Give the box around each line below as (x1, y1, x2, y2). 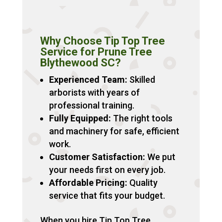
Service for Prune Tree (40, 46, 152, 58)
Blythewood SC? (40, 56, 121, 69)
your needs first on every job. (49, 165, 166, 175)
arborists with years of (49, 87, 140, 98)
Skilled (127, 74, 155, 85)
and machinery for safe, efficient (49, 126, 179, 137)
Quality (127, 177, 158, 188)
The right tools (111, 113, 172, 124)
